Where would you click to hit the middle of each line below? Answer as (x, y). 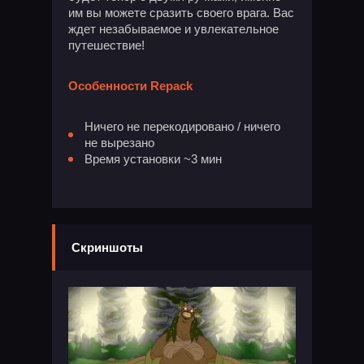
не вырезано (119, 143)
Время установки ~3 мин (153, 159)
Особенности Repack (130, 86)
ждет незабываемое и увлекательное (173, 29)
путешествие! (106, 45)
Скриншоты (107, 247)
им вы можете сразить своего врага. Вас (181, 13)
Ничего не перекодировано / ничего (182, 126)
